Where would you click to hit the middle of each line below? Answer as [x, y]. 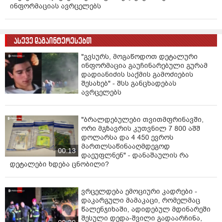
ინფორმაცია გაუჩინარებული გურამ [144, 65]
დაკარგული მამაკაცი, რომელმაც [141, 200]
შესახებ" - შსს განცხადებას [129, 83]
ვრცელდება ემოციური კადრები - [139, 191]
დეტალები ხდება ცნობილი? [59, 164]
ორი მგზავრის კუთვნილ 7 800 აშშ [141, 128]
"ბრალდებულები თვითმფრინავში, [142, 119]
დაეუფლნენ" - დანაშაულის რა [135, 155]
